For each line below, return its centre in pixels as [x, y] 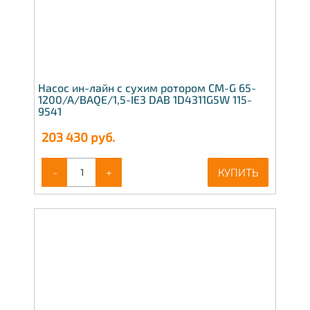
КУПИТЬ [238, 172]
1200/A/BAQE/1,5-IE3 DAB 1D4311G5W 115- [145, 99]
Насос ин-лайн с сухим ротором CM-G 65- [147, 87]
